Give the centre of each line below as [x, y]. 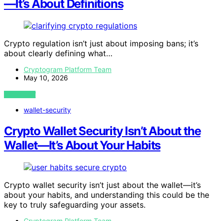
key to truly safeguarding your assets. [75, 204]
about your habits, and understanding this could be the [107, 195]
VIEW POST [20, 94]
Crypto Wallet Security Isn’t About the [102, 131]
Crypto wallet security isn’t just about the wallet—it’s [102, 185]
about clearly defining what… [58, 53]
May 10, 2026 [46, 77]
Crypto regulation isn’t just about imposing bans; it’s [101, 43]
